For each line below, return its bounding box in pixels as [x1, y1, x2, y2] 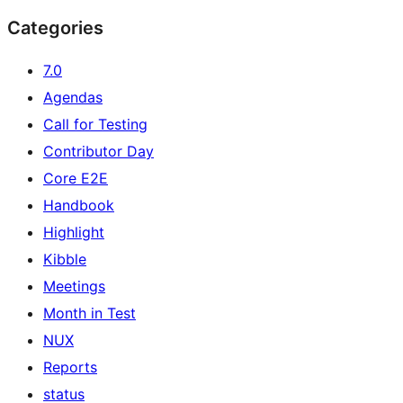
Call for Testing [43, 115, 148, 134]
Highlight [43, 223, 104, 242]
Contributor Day [43, 142, 154, 161]
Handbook [43, 196, 114, 215]
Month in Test [43, 304, 136, 323]
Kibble [43, 250, 86, 269]
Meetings [43, 277, 105, 296]
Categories [7, 17, 103, 40]
